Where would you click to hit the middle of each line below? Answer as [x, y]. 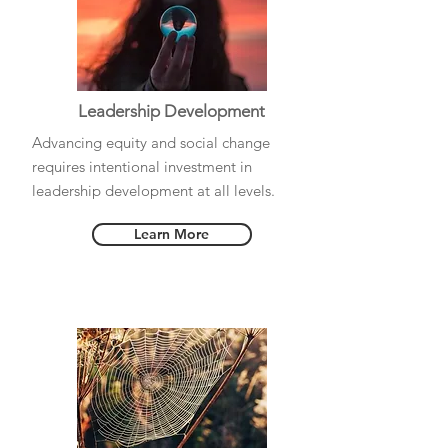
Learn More [171, 234]
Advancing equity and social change [150, 142]
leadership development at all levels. [153, 190]
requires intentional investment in [141, 166]
